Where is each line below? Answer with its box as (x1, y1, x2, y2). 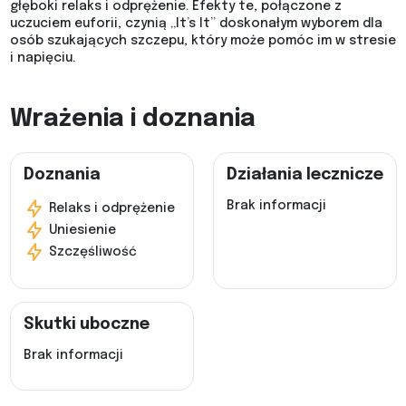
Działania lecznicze (226, 167, 383, 184)
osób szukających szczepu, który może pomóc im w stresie (9, 34, 396, 48)
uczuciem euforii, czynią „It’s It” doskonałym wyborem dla (9, 17, 382, 31)
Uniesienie (44, 223, 116, 237)
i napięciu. (9, 52, 75, 65)
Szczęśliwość (44, 245, 137, 258)
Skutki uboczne (23, 316, 150, 333)
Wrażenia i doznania (9, 107, 256, 132)
